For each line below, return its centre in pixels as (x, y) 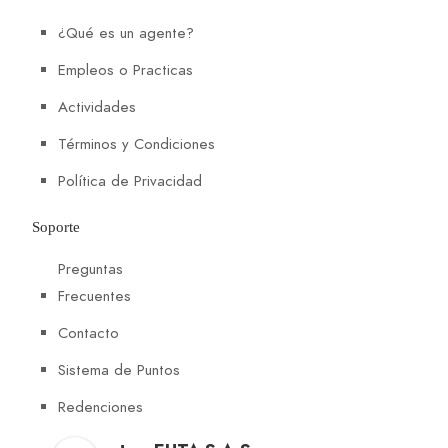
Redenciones (100, 407)
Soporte (56, 227)
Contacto (88, 333)
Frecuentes (94, 296)
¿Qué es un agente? (126, 33)
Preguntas (90, 269)
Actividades (97, 107)
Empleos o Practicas (125, 70)
